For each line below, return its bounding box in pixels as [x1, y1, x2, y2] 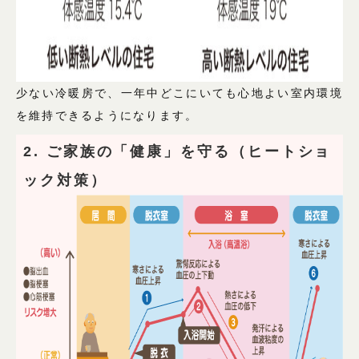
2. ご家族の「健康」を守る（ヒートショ [23, 143, 332, 160]
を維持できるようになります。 [16, 109, 199, 123]
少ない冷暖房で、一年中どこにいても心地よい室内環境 [16, 87, 343, 100]
